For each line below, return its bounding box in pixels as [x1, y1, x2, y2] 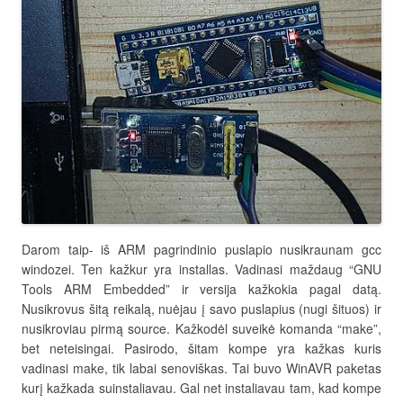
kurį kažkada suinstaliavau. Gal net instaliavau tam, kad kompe [22, 379, 381, 398]
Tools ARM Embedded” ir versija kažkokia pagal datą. [22, 280, 381, 299]
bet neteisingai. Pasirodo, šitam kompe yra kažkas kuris [22, 339, 381, 358]
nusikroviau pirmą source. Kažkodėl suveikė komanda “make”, [22, 319, 381, 338]
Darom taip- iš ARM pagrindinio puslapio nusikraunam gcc [22, 240, 381, 259]
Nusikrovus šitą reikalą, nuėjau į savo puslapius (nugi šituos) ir [22, 300, 381, 318]
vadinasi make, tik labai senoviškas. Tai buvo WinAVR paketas [22, 359, 381, 378]
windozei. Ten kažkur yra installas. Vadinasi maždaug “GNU [22, 260, 381, 279]
